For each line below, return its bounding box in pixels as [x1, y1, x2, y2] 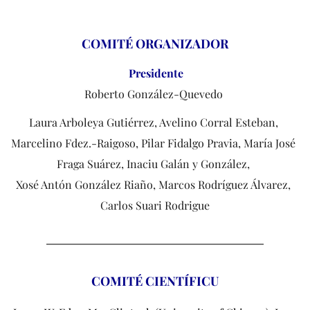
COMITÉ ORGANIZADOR [81, 35, 228, 52]
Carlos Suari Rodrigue [100, 197, 210, 212]
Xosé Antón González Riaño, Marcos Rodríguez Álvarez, [16, 176, 291, 192]
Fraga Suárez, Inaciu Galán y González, [57, 156, 253, 171]
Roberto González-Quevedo [84, 86, 226, 101]
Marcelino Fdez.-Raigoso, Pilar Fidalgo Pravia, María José [11, 135, 295, 150]
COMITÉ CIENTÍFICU [91, 272, 219, 289]
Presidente [129, 65, 183, 80]
